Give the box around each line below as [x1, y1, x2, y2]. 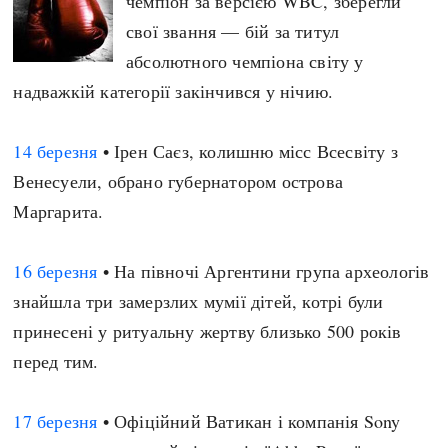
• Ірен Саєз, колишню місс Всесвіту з [97, 139, 398, 163]
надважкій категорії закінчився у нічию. [13, 79, 334, 103]
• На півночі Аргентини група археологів [97, 259, 430, 283]
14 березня [13, 139, 98, 163]
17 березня [13, 409, 98, 433]
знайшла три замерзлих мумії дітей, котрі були [13, 289, 384, 313]
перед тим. [13, 349, 99, 373]
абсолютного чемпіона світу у [126, 49, 364, 73]
